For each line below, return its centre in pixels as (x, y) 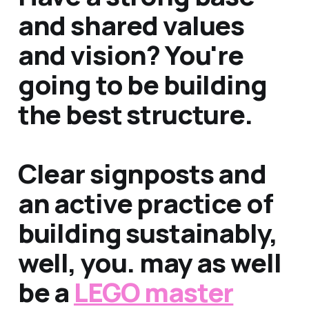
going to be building (142, 84)
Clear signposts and (142, 173)
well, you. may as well (149, 262)
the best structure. (135, 113)
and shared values (131, 24)
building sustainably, (147, 232)
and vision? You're (131, 54)
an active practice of (145, 202)
